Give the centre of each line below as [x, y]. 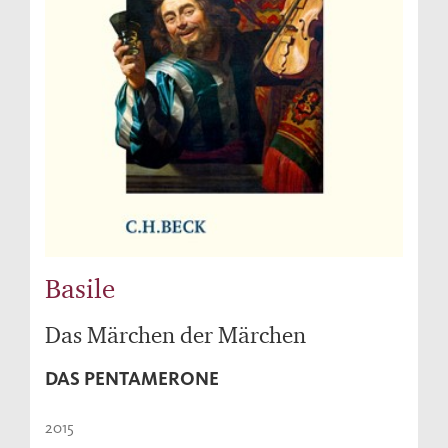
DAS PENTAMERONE [132, 379]
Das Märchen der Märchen [175, 335]
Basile [80, 288]
